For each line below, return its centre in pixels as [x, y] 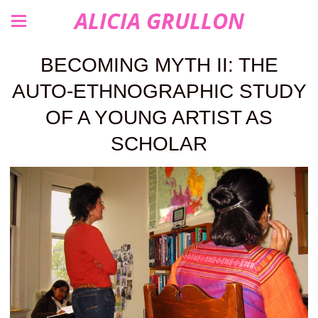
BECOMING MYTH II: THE [159, 65]
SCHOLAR [159, 144]
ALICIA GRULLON [159, 21]
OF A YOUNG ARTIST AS [159, 117]
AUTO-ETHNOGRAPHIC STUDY [159, 91]
